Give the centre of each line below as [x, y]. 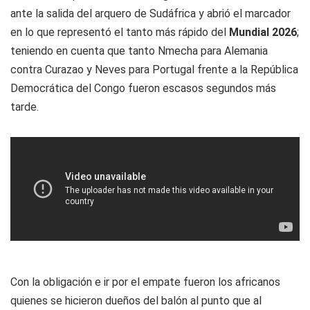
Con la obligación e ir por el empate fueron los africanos [145, 282]
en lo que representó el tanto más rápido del [120, 32]
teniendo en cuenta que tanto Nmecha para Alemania [139, 51]
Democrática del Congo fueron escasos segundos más [143, 88]
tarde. [25, 107]
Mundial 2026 [263, 32]
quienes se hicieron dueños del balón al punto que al [136, 301]
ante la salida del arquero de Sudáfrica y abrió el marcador [151, 13]
